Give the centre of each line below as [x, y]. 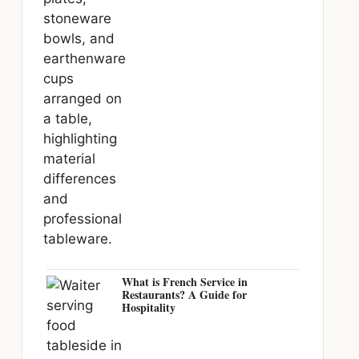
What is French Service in [185, 282]
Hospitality [149, 307]
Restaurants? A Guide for [185, 294]
